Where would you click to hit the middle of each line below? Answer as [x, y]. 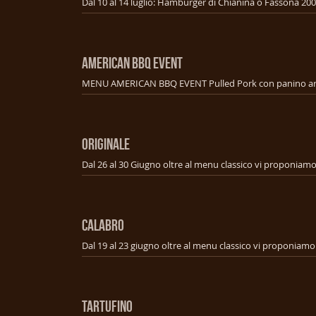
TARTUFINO [107, 306]
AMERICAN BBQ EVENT [132, 62]
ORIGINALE [106, 144]
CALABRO [103, 225]
